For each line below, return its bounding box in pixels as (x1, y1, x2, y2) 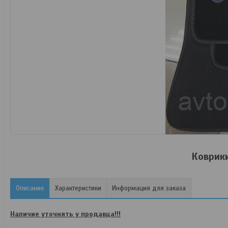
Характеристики (55, 184, 101, 192)
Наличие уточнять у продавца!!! (10, 209, 121, 218)
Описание (16, 184, 44, 192)
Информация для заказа (112, 184, 186, 192)
